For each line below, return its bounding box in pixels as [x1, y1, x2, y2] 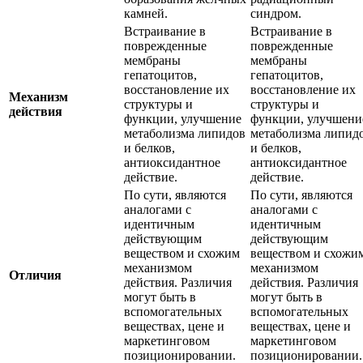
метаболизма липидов [124, 126, 246, 140]
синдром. [250, 6, 301, 20]
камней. [124, 6, 168, 20]
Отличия [9, 267, 62, 282]
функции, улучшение [124, 111, 241, 126]
